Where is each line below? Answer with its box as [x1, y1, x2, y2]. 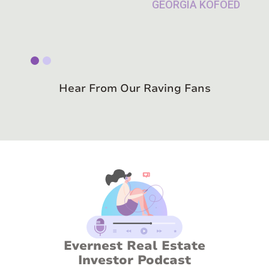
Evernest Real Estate [64, 237, 205, 254]
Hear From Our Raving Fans [58, 81, 211, 95]
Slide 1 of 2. [28, 52, 73, 62]
